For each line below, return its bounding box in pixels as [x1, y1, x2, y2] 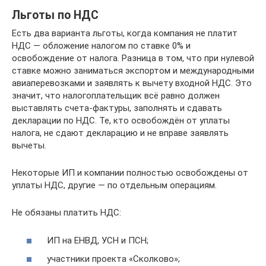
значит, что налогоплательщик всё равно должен [12, 90, 220, 101]
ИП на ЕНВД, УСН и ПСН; [45, 235, 148, 246]
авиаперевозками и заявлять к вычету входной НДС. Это [12, 78, 252, 88]
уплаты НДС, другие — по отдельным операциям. [12, 180, 217, 191]
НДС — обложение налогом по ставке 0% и [12, 40, 191, 51]
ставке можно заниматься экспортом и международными [12, 65, 254, 76]
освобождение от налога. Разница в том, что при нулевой [12, 53, 254, 64]
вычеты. [12, 140, 46, 151]
